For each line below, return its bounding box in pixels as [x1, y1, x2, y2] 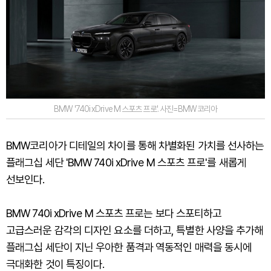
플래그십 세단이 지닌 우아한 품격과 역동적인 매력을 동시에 [6, 240, 252, 253]
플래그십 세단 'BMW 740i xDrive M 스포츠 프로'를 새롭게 [6, 155, 246, 169]
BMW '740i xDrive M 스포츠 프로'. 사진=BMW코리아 [54, 103, 217, 114]
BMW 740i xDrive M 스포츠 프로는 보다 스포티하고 [6, 206, 222, 220]
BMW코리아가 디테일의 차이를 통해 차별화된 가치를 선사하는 [6, 139, 264, 152]
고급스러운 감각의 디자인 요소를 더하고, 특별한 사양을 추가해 [6, 223, 264, 237]
